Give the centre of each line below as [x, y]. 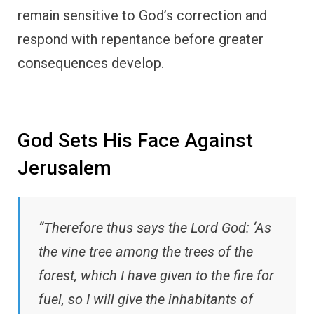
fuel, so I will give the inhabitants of [146, 300]
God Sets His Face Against [135, 140]
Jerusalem [64, 168]
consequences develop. [91, 63]
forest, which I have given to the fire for [156, 276]
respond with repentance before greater [141, 39]
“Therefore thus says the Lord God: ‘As [155, 228]
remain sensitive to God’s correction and [142, 15]
